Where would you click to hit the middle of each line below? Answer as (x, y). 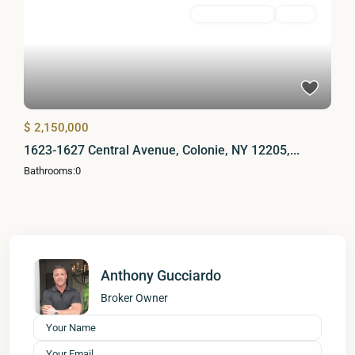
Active (295, 13)
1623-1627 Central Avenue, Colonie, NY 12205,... (162, 150)
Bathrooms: (50, 170)
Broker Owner (134, 298)
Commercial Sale (233, 13)
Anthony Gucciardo (161, 275)
